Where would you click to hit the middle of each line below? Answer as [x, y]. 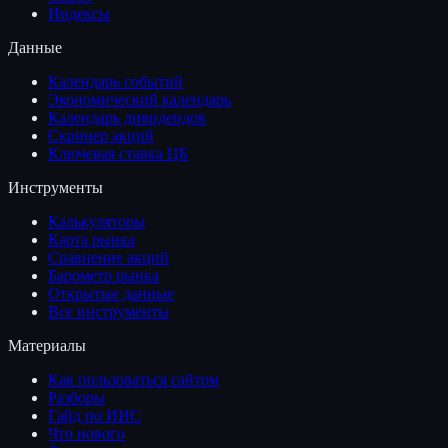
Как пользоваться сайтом [133, 379]
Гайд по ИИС [94, 415]
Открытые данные [111, 293]
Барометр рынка [103, 275]
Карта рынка [91, 239]
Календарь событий [115, 81]
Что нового [86, 433]
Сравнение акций [108, 257]
